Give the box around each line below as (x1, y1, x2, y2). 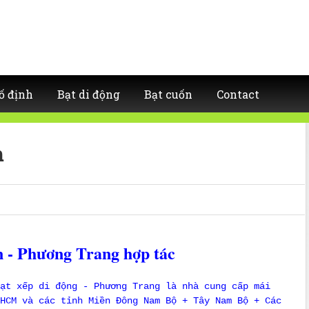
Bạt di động (57, 87, 120, 101)
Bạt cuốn (144, 87, 192, 101)
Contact (217, 87, 259, 101)
